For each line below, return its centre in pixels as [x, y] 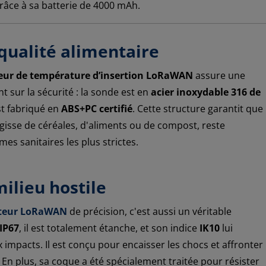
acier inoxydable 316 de [206, 92]
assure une [219, 75]
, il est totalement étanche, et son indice [108, 228]
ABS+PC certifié [97, 108]
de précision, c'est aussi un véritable [149, 211]
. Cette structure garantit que [198, 108]
